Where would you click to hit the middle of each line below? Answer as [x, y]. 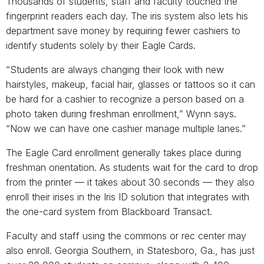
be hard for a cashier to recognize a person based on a [125, 99]
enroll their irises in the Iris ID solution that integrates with [128, 197]
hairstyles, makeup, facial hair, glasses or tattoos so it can [131, 85]
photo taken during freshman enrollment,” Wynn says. [121, 114]
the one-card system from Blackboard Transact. [109, 212]
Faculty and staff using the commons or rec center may [126, 236]
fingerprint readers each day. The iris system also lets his [127, 16]
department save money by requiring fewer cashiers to [123, 31]
